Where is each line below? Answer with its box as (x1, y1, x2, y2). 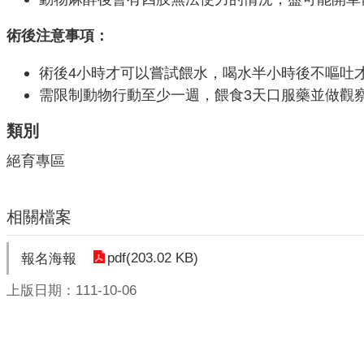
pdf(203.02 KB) (107, 250, 198, 266)
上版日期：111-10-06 (6, 283, 136, 299)
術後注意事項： (6, 27, 109, 45)
